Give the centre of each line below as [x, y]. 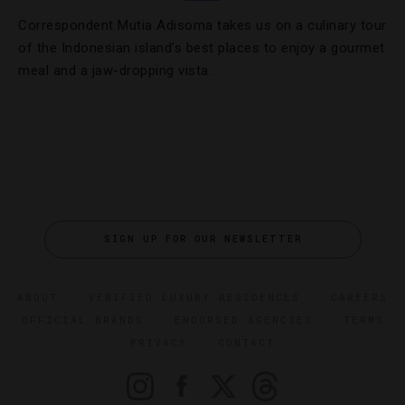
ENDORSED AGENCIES [243, 320]
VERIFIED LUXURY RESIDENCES [194, 297]
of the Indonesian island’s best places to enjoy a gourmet [202, 48]
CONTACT [246, 342]
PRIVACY [159, 342]
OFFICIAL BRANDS [82, 320]
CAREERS [359, 297]
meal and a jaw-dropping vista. [115, 71]
